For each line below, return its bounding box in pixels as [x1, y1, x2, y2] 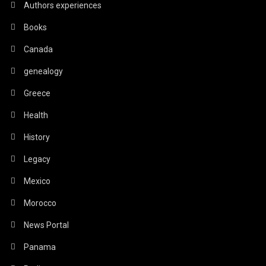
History [24, 132, 50, 142]
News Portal [24, 220, 69, 230]
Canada [24, 44, 53, 54]
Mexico [24, 176, 51, 186]
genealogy [24, 66, 64, 76]
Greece [24, 88, 51, 98]
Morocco [24, 198, 57, 208]
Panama [24, 242, 56, 252]
